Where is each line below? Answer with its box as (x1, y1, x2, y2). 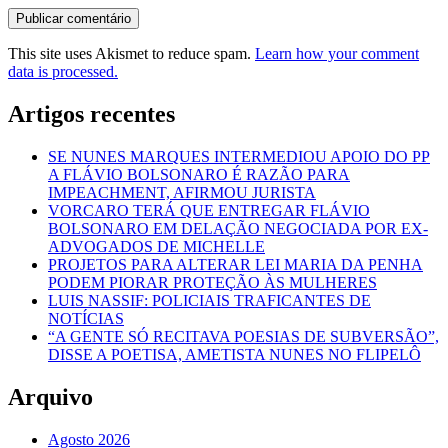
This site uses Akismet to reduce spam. (8, 45, 255, 62)
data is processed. (8, 63, 118, 80)
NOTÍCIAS (48, 309, 124, 327)
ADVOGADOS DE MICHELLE (48, 237, 265, 255)
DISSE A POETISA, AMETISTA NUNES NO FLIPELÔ (48, 345, 421, 363)
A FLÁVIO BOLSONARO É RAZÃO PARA (48, 165, 350, 183)
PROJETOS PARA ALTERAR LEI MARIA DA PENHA (48, 255, 423, 273)
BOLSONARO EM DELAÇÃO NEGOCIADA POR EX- (48, 219, 428, 237)
